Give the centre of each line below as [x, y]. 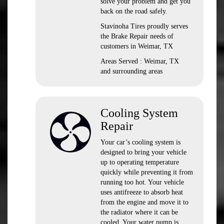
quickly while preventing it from [147, 172]
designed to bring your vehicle [143, 152]
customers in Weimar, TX [137, 46]
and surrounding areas [131, 71]
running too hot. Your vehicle [142, 182]
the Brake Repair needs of [137, 36]
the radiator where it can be [139, 212]
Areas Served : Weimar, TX [140, 61]
